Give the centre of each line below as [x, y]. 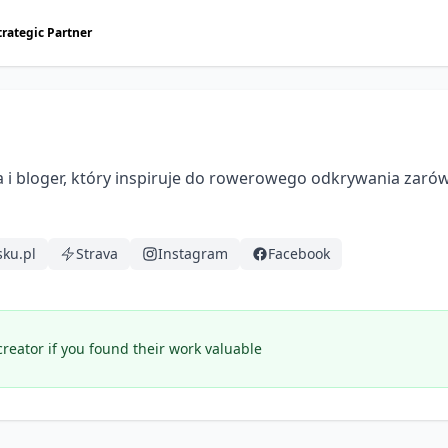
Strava [97, 253]
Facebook [299, 253]
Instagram [193, 253]
